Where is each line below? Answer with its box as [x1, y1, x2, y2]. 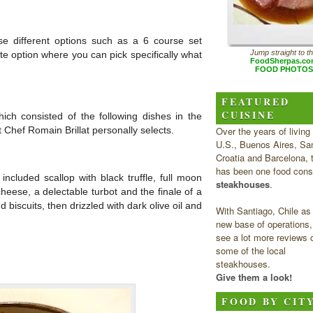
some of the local [216, 243, 286, 257]
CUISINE [221, 107, 275, 122]
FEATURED [221, 94, 290, 109]
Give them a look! [216, 270, 292, 284]
